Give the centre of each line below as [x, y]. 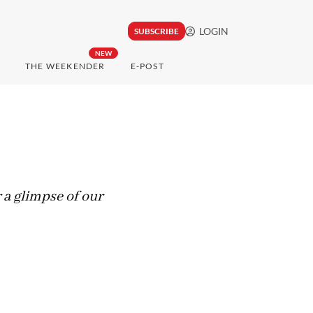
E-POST [147, 66]
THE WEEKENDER [65, 66]
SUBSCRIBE [156, 31]
